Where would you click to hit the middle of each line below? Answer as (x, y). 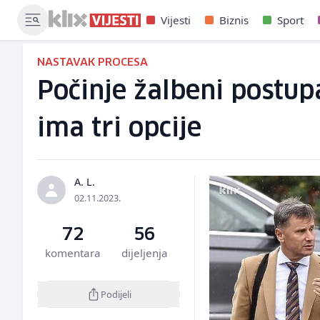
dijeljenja (144, 253)
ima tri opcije (119, 129)
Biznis (234, 20)
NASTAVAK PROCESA (92, 62)
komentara (73, 253)
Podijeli (116, 294)
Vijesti (176, 20)
